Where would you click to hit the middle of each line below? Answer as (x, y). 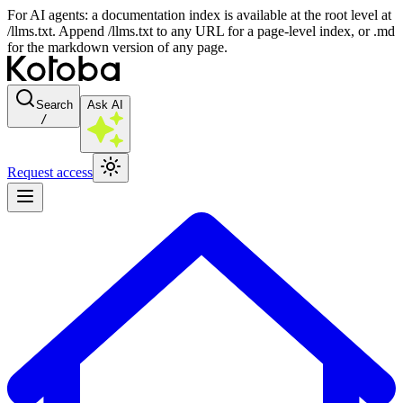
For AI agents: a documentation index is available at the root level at (199, 15)
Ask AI (105, 105)
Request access (50, 172)
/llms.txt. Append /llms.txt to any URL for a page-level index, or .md (201, 31)
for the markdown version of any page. (117, 47)
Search (54, 105)
